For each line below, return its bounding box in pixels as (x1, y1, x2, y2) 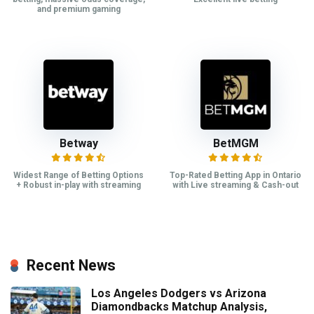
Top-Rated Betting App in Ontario (170, 170, 301, 181)
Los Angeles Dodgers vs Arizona (91, 286, 266, 300)
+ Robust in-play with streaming (16, 180, 141, 191)
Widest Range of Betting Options (13, 170, 144, 181)
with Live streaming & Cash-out (172, 180, 299, 191)
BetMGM (212, 137, 259, 151)
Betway (59, 137, 98, 151)
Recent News (27, 256, 116, 274)
